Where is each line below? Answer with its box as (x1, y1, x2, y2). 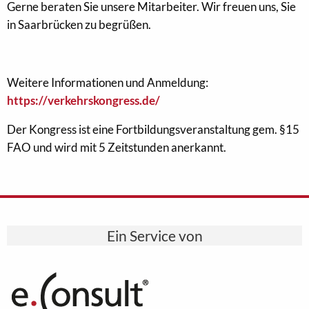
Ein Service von (106, 227, 203, 244)
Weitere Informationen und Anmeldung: (7, 75, 208, 90)
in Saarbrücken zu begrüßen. (7, 17, 151, 32)
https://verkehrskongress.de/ (7, 93, 160, 108)
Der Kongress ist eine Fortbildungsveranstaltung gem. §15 (7, 122, 299, 137)
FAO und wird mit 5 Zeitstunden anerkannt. (7, 140, 226, 154)
